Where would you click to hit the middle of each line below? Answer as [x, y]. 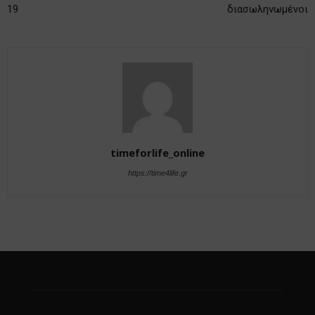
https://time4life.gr [157, 173]
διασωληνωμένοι [268, 9]
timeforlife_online [157, 152]
